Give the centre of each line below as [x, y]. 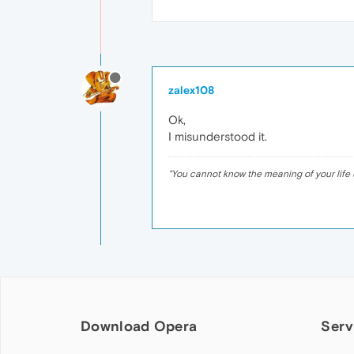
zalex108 [191, 90]
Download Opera [139, 326]
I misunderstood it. [218, 137]
